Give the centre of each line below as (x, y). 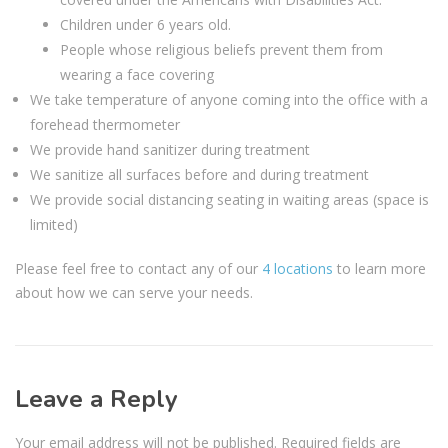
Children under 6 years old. (145, 24)
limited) (54, 224)
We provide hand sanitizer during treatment (170, 149)
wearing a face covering (137, 74)
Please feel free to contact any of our (138, 268)
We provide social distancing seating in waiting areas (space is (229, 199)
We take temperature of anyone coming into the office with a (229, 99)
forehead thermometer (105, 124)
